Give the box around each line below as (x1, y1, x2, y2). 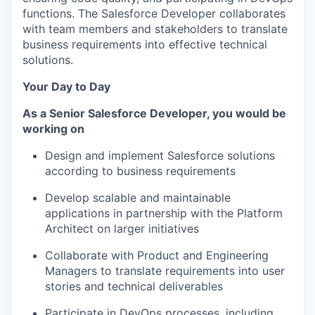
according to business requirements (45, 164, 236, 178)
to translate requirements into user (101, 264, 285, 278)
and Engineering (183, 248, 269, 262)
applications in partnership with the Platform (45, 206, 283, 220)
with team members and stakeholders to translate (22, 22, 288, 36)
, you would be (207, 106, 286, 120)
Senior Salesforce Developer (49, 106, 207, 120)
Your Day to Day (22, 79, 110, 94)
